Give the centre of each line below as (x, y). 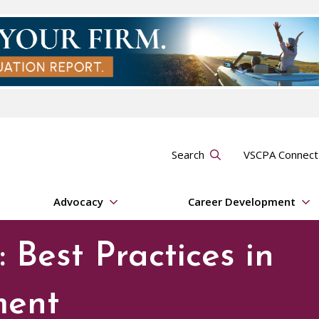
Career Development (241, 202)
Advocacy (79, 202)
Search (188, 154)
